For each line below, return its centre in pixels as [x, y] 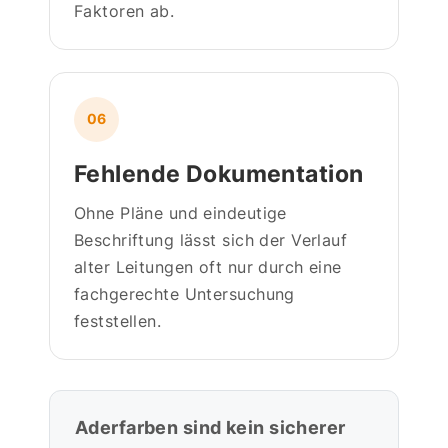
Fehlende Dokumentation [219, 173]
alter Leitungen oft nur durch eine [208, 266]
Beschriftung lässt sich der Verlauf [211, 239]
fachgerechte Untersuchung [184, 293]
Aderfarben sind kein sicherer [210, 427]
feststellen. [118, 320]
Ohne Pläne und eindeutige [180, 212]
